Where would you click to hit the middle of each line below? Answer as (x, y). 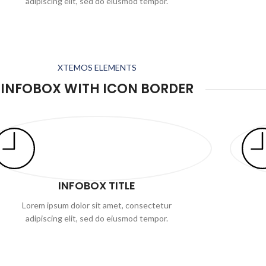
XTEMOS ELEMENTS (97, 67)
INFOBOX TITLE (96, 186)
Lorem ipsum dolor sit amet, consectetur (96, 205)
